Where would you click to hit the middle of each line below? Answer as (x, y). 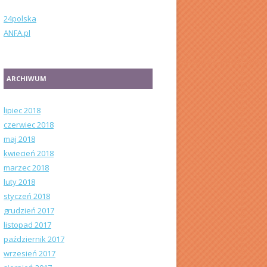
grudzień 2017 (29, 210)
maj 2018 (19, 139)
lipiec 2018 (22, 110)
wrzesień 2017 (30, 253)
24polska (20, 18)
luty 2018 (19, 182)
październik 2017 (34, 239)
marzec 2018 (26, 167)
